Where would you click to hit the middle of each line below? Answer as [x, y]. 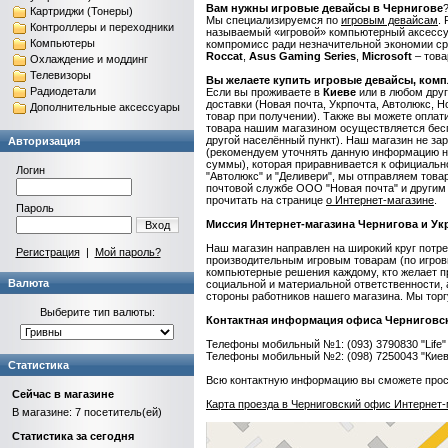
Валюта [28, 283]
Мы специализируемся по [273, 20]
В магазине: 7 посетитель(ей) [87, 412]
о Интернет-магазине [380, 200]
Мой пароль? [127, 252]
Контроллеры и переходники [102, 27]
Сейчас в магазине [63, 394]
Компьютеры [62, 43]
